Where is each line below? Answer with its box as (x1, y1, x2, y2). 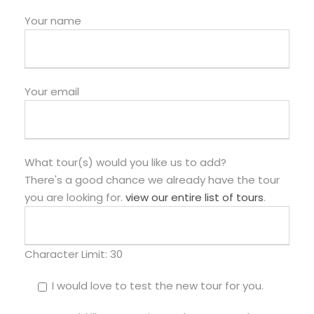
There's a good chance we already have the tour (25, 172, 280, 188)
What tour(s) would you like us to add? (25, 155, 226, 170)
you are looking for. (25, 190, 125, 205)
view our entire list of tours (125, 190, 264, 205)
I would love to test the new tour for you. (52, 278, 264, 294)
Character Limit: (25, 247, 110, 262)
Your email (25, 84, 79, 100)
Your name (25, 13, 81, 29)
